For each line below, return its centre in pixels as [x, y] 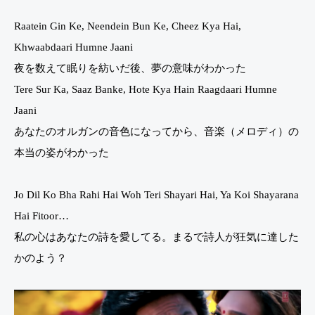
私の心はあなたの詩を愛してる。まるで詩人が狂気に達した [156, 237]
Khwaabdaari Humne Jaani [73, 47]
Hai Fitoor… [41, 216]
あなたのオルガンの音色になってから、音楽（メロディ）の [156, 131]
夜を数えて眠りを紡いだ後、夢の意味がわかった [130, 68]
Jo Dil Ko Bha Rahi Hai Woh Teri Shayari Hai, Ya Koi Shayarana [156, 194]
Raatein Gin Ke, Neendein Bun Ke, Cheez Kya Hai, [128, 26]
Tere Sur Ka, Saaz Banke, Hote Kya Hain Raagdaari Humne [146, 89]
